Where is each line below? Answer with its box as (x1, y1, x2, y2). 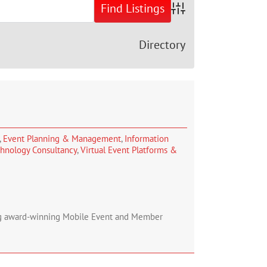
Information (125, 133, 169, 144)
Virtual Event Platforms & (80, 144, 177, 156)
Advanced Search (170, 7, 235, 19)
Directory (139, 37, 185, 52)
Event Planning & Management (3, 133, 121, 144)
